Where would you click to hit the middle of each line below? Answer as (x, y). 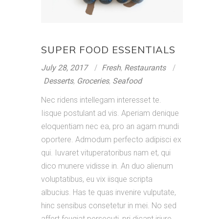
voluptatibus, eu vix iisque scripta (97, 179)
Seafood (127, 81)
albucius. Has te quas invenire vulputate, (109, 192)
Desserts (58, 81)
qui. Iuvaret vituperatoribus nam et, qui (106, 153)
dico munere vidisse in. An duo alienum (107, 166)
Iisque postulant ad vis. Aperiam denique (110, 113)
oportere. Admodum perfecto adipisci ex (111, 139)
